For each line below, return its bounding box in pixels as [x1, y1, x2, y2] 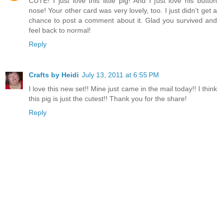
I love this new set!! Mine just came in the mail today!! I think [29, 84, 217, 93]
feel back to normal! [29, 26, 91, 34]
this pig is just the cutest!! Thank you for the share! [29, 94, 187, 103]
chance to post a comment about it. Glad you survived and [29, 16, 217, 24]
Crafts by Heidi [29, 70, 79, 79]
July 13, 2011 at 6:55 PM [82, 70, 159, 79]
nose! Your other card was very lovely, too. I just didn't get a [29, 6, 217, 14]
